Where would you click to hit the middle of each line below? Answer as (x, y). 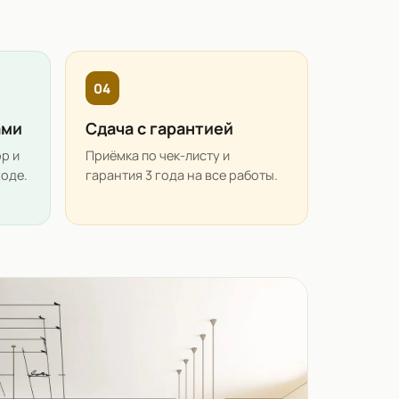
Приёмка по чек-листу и (158, 156)
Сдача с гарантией (159, 129)
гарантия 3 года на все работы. (182, 175)
